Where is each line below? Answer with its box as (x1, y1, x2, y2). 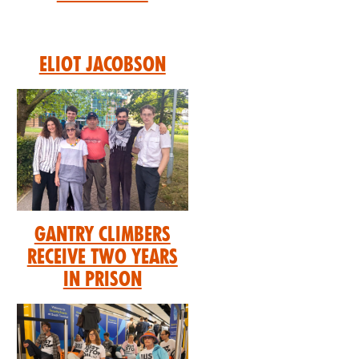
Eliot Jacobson (38, 52, 166, 76)
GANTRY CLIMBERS (34, 222, 171, 246)
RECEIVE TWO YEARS (26, 244, 178, 268)
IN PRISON (63, 267, 142, 291)
